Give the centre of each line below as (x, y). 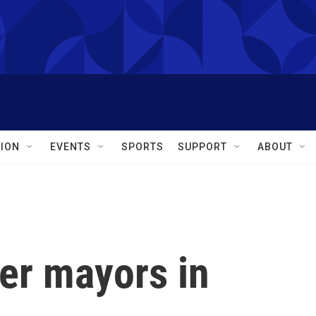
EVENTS (71, 147)
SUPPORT (202, 147)
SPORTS (142, 147)
